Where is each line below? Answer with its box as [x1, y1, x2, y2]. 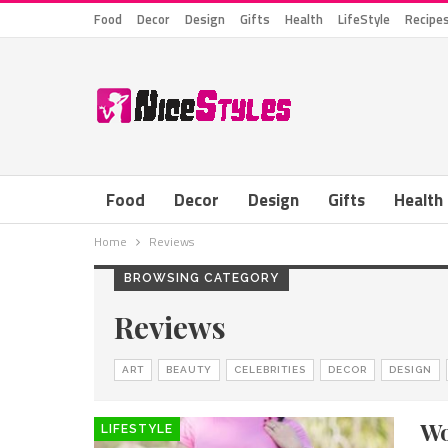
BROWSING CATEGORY [124, 271, 279, 285]
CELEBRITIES [234, 364, 306, 375]
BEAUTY [166, 364, 212, 375]
